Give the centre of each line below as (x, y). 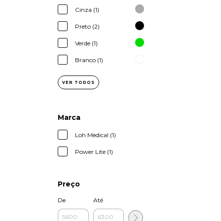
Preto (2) (87, 26)
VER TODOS (78, 82)
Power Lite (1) (94, 152)
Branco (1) (89, 60)
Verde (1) (86, 43)
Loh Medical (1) (95, 135)
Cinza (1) (87, 10)
